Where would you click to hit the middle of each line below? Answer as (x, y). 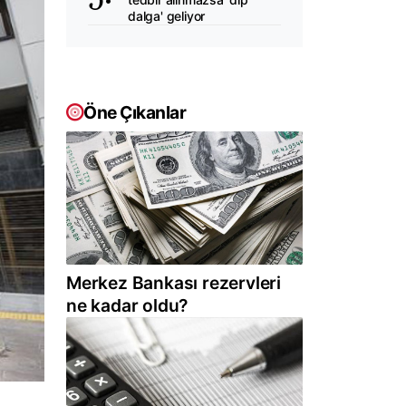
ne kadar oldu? (127, 306)
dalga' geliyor (167, 16)
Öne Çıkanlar (135, 112)
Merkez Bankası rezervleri (174, 283)
